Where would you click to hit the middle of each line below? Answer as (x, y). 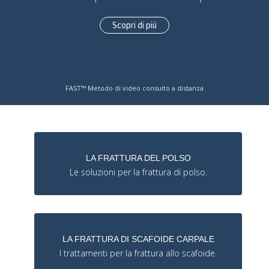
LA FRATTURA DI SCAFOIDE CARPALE (138, 239)
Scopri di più (134, 26)
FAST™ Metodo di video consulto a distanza (134, 88)
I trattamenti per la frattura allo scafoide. (138, 253)
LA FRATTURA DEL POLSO (138, 158)
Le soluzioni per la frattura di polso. (138, 172)
